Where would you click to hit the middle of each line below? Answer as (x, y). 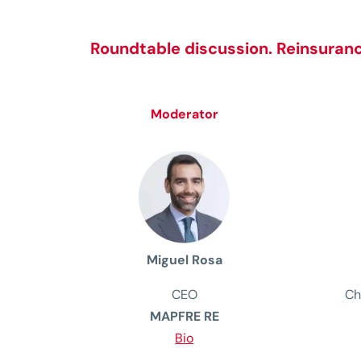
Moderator (184, 114)
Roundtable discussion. (183, 49)
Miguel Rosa (184, 259)
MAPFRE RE (184, 316)
